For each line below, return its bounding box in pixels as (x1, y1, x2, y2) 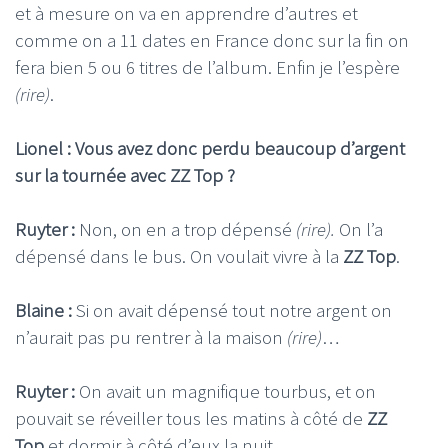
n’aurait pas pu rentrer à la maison (15, 325, 287, 350)
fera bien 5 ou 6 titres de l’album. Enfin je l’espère (15, 55, 400, 80)
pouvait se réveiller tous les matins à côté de (15, 406, 367, 431)
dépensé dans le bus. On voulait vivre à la (15, 244, 343, 269)
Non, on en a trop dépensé (75, 217, 296, 242)
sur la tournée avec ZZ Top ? (15, 163, 235, 188)
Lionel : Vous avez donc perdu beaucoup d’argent (15, 136, 405, 161)
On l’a (335, 217, 383, 242)
